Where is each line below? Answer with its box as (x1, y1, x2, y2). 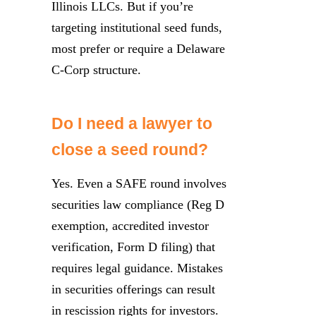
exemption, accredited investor (51, 219, 209, 233)
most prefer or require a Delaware (51, 42, 225, 56)
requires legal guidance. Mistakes (51, 261, 223, 275)
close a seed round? (51, 140, 208, 159)
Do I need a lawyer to (51, 114, 212, 133)
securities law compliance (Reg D (51, 197, 224, 212)
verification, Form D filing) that (51, 240, 215, 254)
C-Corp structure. (51, 63, 141, 77)
